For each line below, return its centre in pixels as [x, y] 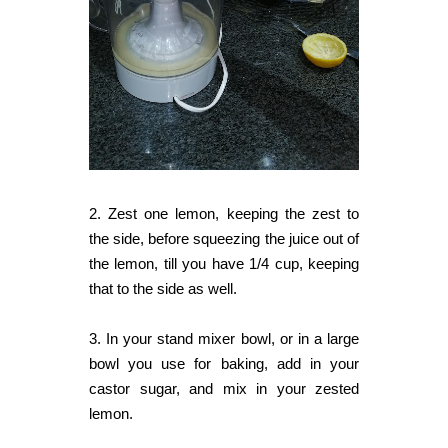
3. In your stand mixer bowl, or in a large [224, 339]
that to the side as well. [163, 289]
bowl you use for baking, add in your [224, 364]
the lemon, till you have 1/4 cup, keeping [224, 264]
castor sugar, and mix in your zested [224, 389]
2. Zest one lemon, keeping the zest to [224, 214]
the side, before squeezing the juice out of [224, 239]
